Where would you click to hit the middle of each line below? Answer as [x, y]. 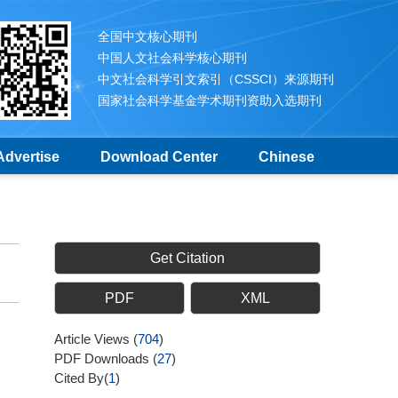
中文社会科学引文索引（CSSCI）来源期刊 [216, 79]
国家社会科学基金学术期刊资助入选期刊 [210, 100]
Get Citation [187, 258]
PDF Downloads [103, 358]
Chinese [286, 157]
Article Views [94, 339]
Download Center [159, 157]
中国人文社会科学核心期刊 [172, 58]
